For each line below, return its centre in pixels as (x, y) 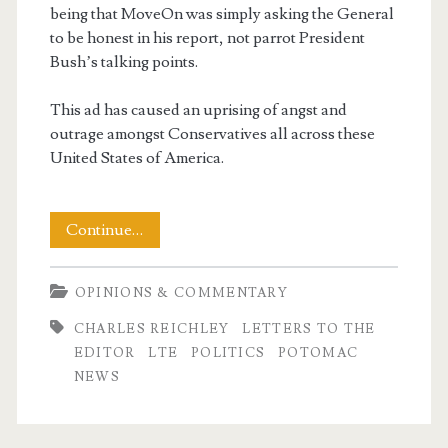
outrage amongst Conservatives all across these (212, 133)
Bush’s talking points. (123, 61)
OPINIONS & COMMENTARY (181, 292)
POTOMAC (318, 352)
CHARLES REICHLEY (151, 328)
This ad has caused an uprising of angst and (198, 109)
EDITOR (104, 352)
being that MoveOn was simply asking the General (221, 13)
